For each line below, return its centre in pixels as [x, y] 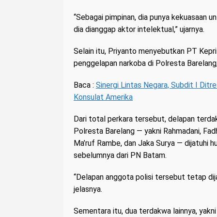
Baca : [85, 85]
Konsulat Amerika [103, 97]
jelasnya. [88, 189]
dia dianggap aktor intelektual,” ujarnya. [139, 30]
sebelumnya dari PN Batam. [120, 155]
